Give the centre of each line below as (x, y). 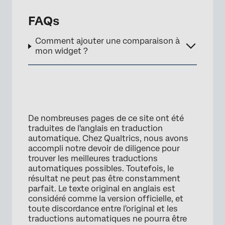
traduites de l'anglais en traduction (95, 129)
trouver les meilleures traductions (93, 159)
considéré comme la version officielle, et (106, 199)
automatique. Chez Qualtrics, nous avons (108, 139)
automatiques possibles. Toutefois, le (101, 169)
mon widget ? (62, 51)
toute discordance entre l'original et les (103, 209)
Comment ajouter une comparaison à (108, 41)
